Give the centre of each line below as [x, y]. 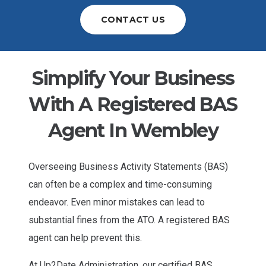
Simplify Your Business [133, 78]
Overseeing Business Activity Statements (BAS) [128, 167]
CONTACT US [133, 19]
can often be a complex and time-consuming [120, 185]
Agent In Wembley [133, 131]
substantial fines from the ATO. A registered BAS [129, 220]
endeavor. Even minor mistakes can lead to [117, 202]
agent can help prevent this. [85, 238]
